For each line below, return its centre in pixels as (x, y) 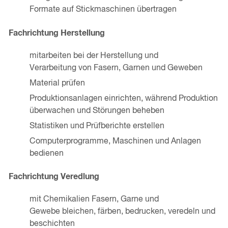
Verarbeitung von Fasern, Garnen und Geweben (116, 68)
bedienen (46, 153)
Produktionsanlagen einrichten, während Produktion (123, 98)
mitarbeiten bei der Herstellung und (94, 56)
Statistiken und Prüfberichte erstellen (97, 126)
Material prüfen (57, 83)
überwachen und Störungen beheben (97, 111)
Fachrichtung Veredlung (54, 177)
